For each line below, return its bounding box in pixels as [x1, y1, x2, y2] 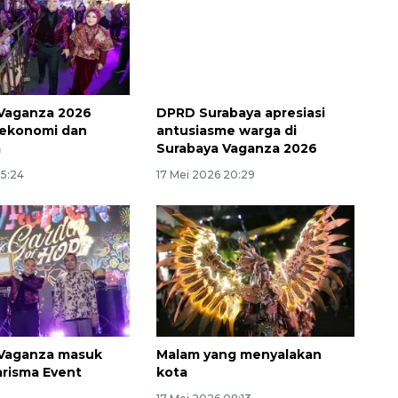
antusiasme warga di [155, 122, 297, 139]
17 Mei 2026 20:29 [155, 167, 255, 181]
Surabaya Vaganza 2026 [155, 139, 317, 156]
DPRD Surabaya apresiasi [155, 104, 325, 121]
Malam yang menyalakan [155, 346, 322, 363]
